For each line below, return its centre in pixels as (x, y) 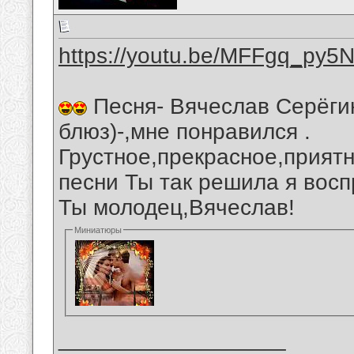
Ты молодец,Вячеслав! (177, 208)
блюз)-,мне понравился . (185, 132)
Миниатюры (98, 230)
